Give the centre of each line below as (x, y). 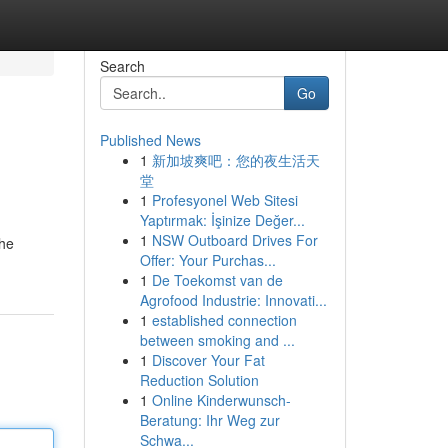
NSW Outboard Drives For (234, 240)
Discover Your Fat (208, 360)
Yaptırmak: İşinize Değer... (222, 220)
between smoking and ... (217, 340)
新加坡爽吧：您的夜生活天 (235, 160)
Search (122, 66)
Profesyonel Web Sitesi (224, 200)
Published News (150, 140)
